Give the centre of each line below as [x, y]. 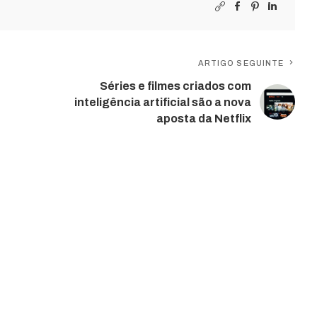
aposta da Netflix [204, 118]
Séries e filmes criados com [176, 86]
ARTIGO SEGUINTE [241, 63]
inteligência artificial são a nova [163, 102]
